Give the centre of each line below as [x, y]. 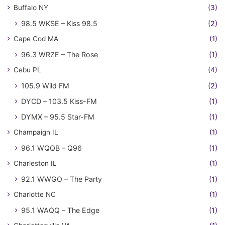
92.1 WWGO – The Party [62, 179]
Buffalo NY [31, 7]
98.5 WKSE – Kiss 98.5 [59, 23]
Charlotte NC [35, 194]
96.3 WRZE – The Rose [60, 54]
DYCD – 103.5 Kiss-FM [59, 101]
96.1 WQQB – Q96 [51, 148]
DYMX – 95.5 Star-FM [58, 117]
